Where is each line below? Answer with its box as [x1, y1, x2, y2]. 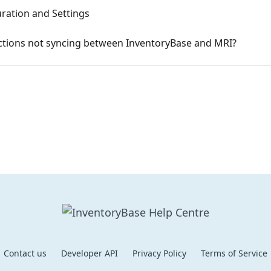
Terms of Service [201, 247, 267, 259]
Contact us [4, 247, 47, 259]
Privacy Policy [132, 247, 186, 259]
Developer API [61, 247, 118, 259]
